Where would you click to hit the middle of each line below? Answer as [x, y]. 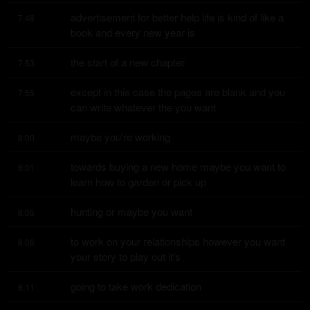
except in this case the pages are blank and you [178, 92]
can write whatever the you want [143, 107]
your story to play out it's [126, 256]
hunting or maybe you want [131, 211]
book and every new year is [133, 32]
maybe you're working [120, 137]
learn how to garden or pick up [138, 182]
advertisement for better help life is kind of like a [177, 17]
